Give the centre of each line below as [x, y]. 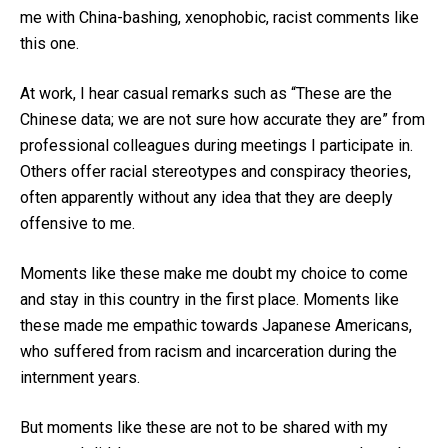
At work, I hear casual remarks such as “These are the [206, 94]
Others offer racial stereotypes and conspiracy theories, [215, 172]
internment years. [80, 378]
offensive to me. [77, 224]
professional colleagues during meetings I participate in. [216, 146]
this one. [49, 44]
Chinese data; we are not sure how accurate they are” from [222, 120]
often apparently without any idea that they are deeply [206, 198]
